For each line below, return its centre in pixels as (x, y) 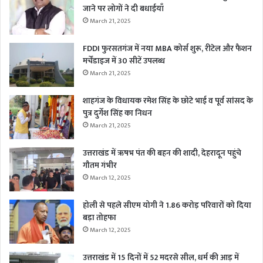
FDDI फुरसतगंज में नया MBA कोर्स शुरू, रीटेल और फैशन (167, 48)
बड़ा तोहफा (100, 217)
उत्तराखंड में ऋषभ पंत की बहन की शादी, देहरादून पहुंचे (162, 153)
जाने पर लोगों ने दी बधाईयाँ (123, 8)
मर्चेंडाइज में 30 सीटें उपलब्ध (124, 60)
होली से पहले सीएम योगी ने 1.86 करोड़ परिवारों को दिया (167, 205)
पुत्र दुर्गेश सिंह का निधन (117, 113)
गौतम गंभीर (100, 165)
